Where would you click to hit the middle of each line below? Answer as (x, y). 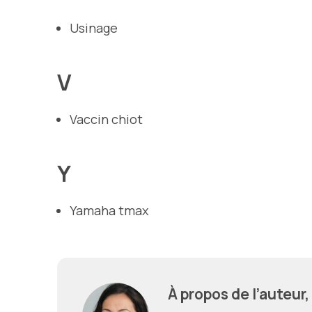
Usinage (94, 28)
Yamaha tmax (109, 210)
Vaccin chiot (106, 119)
